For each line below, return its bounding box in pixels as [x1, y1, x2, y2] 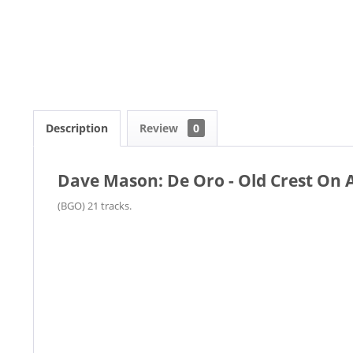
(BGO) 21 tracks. [58, 198, 132, 213]
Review [139, 120, 181, 136]
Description [46, 120, 108, 136]
